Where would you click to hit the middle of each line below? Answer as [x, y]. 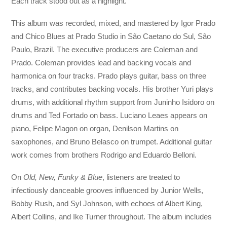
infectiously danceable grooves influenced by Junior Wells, [107, 191]
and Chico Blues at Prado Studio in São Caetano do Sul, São [111, 36]
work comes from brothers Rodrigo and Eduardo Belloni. [104, 155]
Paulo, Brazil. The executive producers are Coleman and [105, 50]
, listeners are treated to [141, 177]
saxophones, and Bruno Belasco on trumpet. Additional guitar [112, 142]
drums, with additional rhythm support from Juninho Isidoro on [113, 102]
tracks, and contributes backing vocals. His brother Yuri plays [112, 89]
